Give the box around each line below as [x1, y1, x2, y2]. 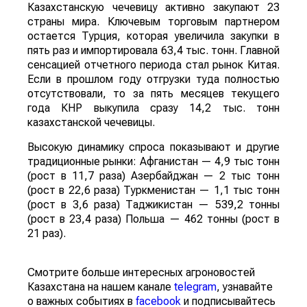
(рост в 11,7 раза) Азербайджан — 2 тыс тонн [27, 169, 280, 183]
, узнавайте [217, 280, 273, 294]
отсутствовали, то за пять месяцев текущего [27, 87, 280, 101]
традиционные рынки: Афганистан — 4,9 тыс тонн [27, 155, 280, 169]
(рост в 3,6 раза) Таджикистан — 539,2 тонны [27, 198, 280, 212]
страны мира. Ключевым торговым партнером [27, 15, 280, 29]
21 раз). [27, 227, 66, 241]
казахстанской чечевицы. [27, 116, 155, 130]
